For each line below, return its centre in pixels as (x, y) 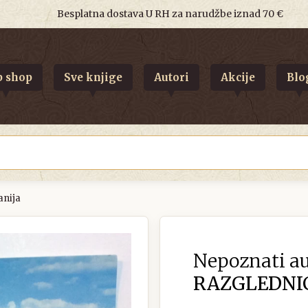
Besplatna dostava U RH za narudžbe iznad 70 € (170, 14)
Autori (171, 77)
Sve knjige (93, 77)
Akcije (238, 77)
